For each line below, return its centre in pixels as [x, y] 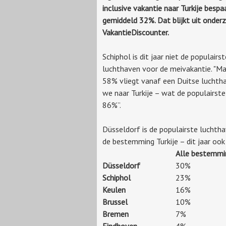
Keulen [114, 189]
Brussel [115, 202]
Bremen [116, 214]
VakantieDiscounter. [136, 32]
